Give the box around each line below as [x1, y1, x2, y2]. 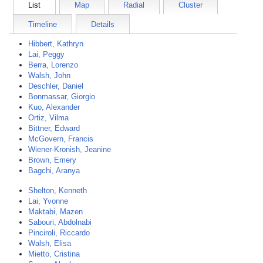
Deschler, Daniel [28, 82, 83, 90]
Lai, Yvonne [28, 197, 68, 205]
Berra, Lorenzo [28, 60, 78, 69]
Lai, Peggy [28, 50, 65, 59]
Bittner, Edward [28, 124, 80, 133]
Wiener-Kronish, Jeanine [28, 145, 111, 154]
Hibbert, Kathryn [28, 39, 83, 48]
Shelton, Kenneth [28, 186, 87, 195]
